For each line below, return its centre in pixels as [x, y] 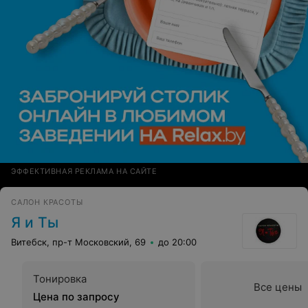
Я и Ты [35, 223]
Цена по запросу [76, 297]
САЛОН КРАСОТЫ [47, 202]
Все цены [278, 287]
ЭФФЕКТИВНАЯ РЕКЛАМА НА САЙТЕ [84, 172]
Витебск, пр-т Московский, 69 [78, 242]
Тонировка [60, 279]
